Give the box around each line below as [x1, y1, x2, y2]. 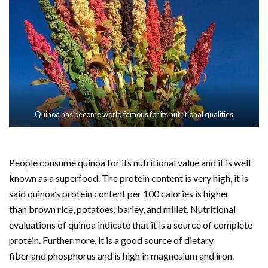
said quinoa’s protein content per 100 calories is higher [9, 188, 229, 200]
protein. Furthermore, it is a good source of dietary [9, 234, 214, 246]
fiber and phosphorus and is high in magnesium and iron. [9, 250, 234, 262]
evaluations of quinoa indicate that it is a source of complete [9, 219, 252, 231]
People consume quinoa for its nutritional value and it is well [9, 157, 251, 169]
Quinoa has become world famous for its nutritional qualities [35, 109, 233, 120]
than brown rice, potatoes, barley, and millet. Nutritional [9, 203, 236, 215]
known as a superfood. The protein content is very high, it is [9, 172, 248, 184]
